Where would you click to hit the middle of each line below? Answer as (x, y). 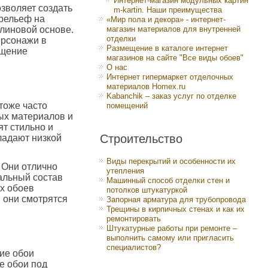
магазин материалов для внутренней (173, 29)
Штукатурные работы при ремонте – (172, 228)
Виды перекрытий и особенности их (171, 161)
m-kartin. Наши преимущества (168, 10)
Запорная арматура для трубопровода (176, 200)
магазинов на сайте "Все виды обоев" (175, 58)
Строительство (141, 139)
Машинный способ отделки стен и (168, 180)
